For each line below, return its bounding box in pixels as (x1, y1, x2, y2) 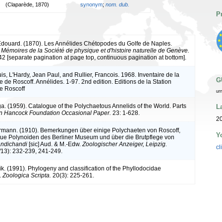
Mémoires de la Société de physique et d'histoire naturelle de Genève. (1, 47, 189, 54)
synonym (80, 1, 103, 7)
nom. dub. (106, 1, 129, 7)
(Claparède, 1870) (5, 1, 49, 7)
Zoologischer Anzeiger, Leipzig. (82, 140, 167, 148)
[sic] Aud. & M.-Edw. (27, 140, 82, 148)
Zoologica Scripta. (2, 171, 51, 179)
